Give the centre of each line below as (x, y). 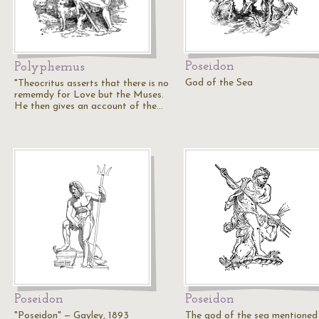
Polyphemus (49, 67)
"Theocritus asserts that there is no (91, 84)
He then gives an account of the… (89, 106)
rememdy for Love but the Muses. (89, 95)
